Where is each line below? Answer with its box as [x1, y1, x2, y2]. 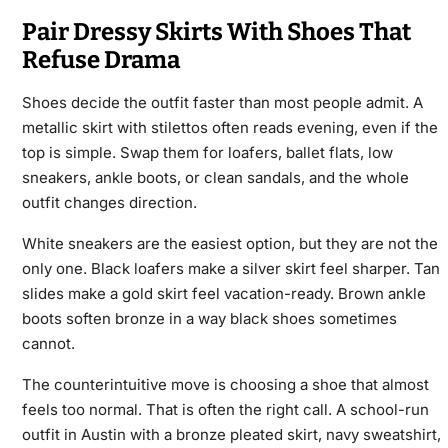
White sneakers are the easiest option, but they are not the [21, 234, 438, 254]
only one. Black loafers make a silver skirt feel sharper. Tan [21, 259, 440, 279]
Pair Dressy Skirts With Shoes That [21, 18, 411, 47]
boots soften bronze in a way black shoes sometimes [21, 309, 397, 329]
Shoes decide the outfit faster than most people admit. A [21, 93, 423, 113]
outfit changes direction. [21, 193, 197, 213]
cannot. [21, 334, 75, 354]
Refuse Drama [21, 46, 180, 75]
